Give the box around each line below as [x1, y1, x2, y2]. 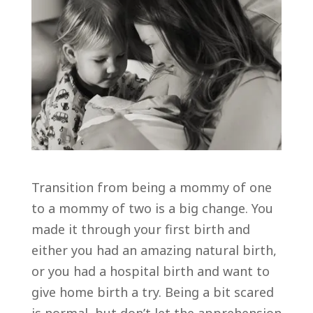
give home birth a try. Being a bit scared [31, 283, 274, 300]
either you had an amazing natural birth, [31, 241, 277, 259]
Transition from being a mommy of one [31, 178, 272, 196]
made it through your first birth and [31, 220, 250, 238]
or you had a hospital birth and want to [31, 262, 270, 279]
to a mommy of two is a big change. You [31, 199, 273, 217]
